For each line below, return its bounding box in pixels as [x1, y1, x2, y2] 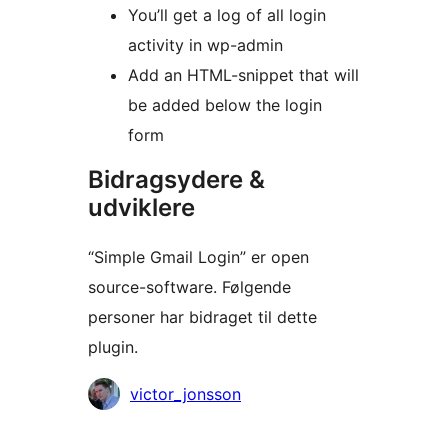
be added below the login [128, 95, 322, 116]
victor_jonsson [130, 384, 241, 405]
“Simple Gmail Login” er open [88, 247, 309, 268]
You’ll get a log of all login [128, 5, 326, 26]
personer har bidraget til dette [88, 307, 317, 328]
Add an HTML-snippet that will [128, 65, 359, 86]
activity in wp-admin [128, 35, 283, 56]
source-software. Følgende [88, 277, 291, 298]
